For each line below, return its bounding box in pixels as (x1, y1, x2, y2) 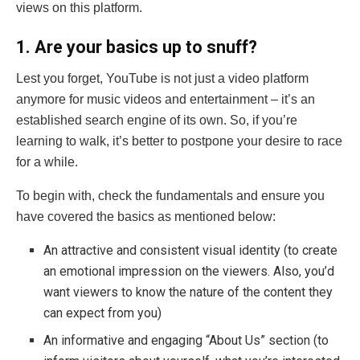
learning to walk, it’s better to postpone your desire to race (16, 133, 342, 148)
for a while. (16, 154, 81, 169)
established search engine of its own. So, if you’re (16, 112, 297, 127)
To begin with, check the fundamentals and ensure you (16, 188, 325, 202)
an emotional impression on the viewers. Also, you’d (43, 263, 335, 279)
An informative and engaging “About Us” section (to (43, 332, 329, 348)
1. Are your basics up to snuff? (16, 37, 257, 58)
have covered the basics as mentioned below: (16, 209, 276, 223)
